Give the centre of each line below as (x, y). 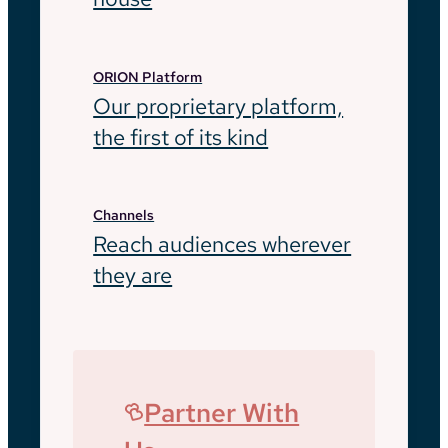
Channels (124, 215)
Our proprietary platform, (218, 105)
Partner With (222, 413)
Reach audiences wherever (222, 244)
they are (133, 275)
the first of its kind (181, 136)
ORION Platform (148, 76)
